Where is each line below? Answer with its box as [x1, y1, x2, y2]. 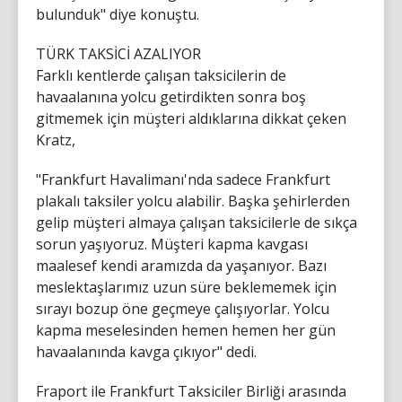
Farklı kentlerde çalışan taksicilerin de [36, 66, 286, 85]
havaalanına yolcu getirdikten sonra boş [36, 87, 306, 107]
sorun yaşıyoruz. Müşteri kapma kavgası [36, 234, 308, 254]
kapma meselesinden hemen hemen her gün [36, 320, 336, 340]
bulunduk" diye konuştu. [36, 4, 199, 24]
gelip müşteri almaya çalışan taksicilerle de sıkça [36, 213, 357, 232]
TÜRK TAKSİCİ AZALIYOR [36, 44, 201, 64]
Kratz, [36, 130, 75, 150]
